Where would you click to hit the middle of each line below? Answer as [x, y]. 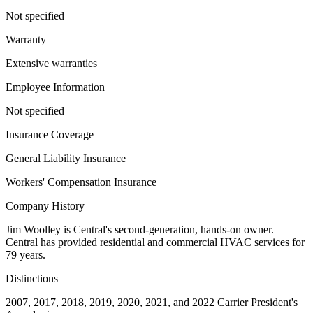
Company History [45, 206]
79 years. [26, 255]
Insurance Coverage [50, 135]
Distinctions [32, 279]
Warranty [26, 40]
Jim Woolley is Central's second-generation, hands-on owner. [140, 230]
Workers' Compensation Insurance [81, 182]
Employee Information [55, 87]
